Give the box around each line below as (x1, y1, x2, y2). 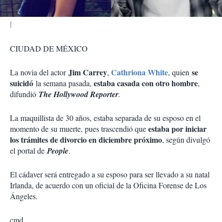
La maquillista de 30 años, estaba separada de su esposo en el (10, 112, 201, 123)
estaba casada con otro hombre (94, 77, 198, 89)
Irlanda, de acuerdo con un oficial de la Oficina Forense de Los (10, 180, 207, 190)
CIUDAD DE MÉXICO (10, 43, 88, 54)
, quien (168, 67, 192, 77)
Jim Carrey (68, 66, 107, 78)
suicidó (10, 77, 33, 89)
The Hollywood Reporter (39, 89, 118, 100)
